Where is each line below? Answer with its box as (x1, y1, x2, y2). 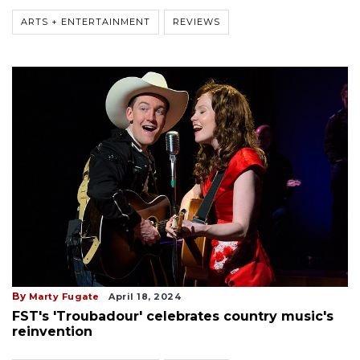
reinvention (12, 324, 92, 340)
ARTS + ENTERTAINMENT (21, 15, 150, 27)
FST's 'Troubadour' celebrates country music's (12, 309, 333, 325)
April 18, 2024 (108, 291, 181, 303)
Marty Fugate (28, 291, 100, 303)
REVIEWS (173, 15, 220, 27)
